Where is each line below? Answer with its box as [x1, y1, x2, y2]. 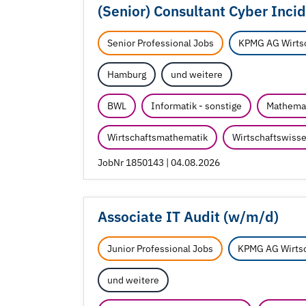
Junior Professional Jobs [107, 242, 213, 255]
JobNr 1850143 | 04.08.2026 [98, 156, 220, 169]
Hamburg [107, 68, 146, 81]
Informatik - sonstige [151, 100, 242, 113]
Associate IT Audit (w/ [98, 208, 246, 227]
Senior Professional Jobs [107, 37, 214, 50]
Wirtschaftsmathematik [107, 131, 208, 144]
